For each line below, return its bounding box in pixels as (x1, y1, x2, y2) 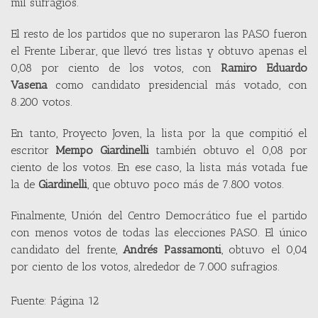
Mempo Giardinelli (55, 143, 149, 158)
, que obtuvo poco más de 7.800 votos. (87, 177, 284, 192)
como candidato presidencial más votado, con (48, 78, 307, 92)
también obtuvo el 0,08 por (148, 143, 308, 158)
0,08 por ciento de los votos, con (11, 61, 221, 75)
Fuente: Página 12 (11, 294, 99, 308)
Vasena (11, 78, 48, 92)
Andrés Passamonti (123, 243, 221, 257)
